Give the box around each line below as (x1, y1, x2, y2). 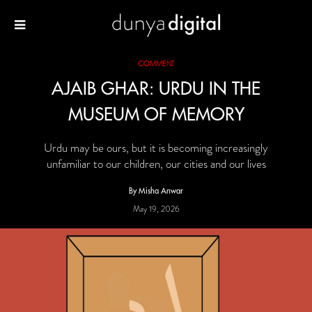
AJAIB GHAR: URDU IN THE (52, 77, 260, 100)
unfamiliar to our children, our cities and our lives (46, 155, 266, 172)
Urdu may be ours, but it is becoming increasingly (44, 139, 268, 156)
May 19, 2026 (132, 203, 180, 215)
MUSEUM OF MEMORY (68, 103, 244, 125)
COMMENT (138, 58, 174, 68)
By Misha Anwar (129, 186, 183, 196)
